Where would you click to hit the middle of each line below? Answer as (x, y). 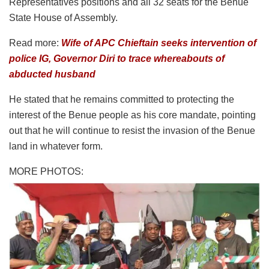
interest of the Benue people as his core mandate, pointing (132, 115)
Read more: (35, 43)
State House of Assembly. (63, 17)
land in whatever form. (56, 146)
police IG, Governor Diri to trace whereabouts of (117, 58)
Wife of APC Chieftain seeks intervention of (159, 43)
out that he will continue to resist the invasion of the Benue (132, 130)
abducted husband (52, 74)
